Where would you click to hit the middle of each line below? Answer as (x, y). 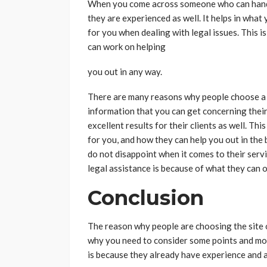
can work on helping (127, 47)
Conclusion (146, 198)
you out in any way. (125, 72)
